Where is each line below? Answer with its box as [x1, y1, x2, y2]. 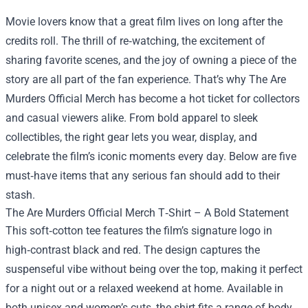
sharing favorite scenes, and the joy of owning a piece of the [5, 54, 296, 67]
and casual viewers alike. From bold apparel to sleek [5, 111, 258, 125]
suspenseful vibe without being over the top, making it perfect [5, 263, 302, 276]
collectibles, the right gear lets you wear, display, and [5, 131, 257, 144]
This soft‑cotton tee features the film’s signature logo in [5, 224, 272, 238]
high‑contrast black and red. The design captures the [5, 243, 260, 257]
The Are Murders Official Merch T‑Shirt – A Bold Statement [5, 206, 289, 220]
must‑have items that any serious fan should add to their [5, 169, 280, 183]
